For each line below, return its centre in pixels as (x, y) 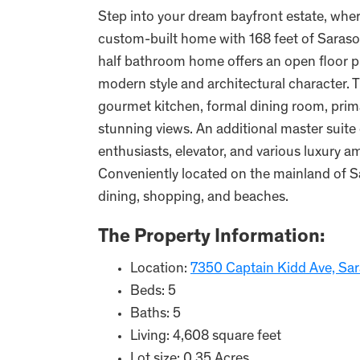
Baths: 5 (155, 314)
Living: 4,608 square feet (206, 337)
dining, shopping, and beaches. (193, 198)
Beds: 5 (153, 292)
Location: (160, 269)
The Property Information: (211, 238)
